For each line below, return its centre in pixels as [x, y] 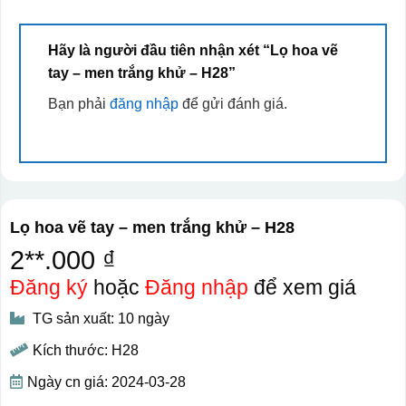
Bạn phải [78, 103]
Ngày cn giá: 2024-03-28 [106, 382]
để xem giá [302, 287]
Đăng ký [48, 287]
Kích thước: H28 [85, 350]
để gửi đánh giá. [232, 103]
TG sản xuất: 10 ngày [99, 318]
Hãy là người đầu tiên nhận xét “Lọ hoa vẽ [193, 50]
